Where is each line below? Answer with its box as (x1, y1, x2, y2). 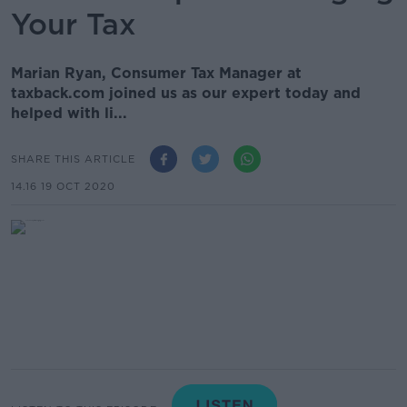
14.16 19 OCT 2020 (11, 180, 115, 193)
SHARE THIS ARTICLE (11, 152, 135, 165)
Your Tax (11, 6, 136, 42)
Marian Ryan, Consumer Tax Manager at (11, 65, 302, 82)
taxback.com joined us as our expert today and (11, 84, 361, 102)
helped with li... (11, 104, 127, 122)
